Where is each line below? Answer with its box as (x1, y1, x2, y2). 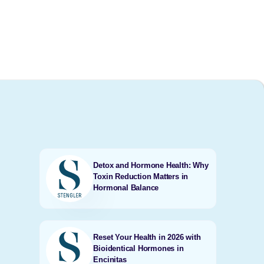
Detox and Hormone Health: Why (93, 160, 209, 170)
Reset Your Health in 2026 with (93, 232, 201, 242)
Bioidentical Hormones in (93, 243, 184, 253)
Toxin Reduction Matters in (93, 171, 189, 181)
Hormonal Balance (93, 183, 159, 192)
